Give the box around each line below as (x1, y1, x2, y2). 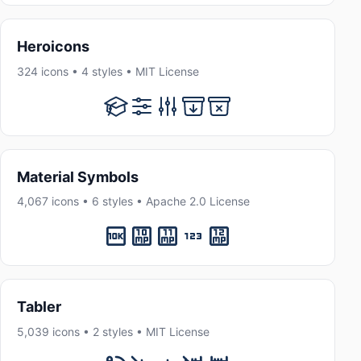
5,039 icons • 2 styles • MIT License (17, 324, 210, 338)
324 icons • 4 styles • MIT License (17, 64, 199, 78)
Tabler (17, 298, 61, 316)
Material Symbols (17, 168, 139, 185)
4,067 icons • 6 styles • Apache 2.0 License (17, 194, 250, 209)
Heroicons (17, 38, 89, 56)
